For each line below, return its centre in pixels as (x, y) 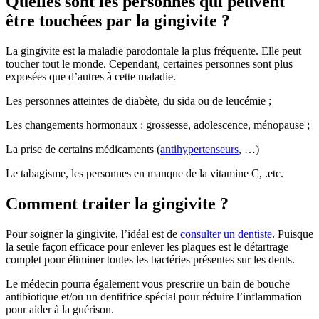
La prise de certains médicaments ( (83, 149)
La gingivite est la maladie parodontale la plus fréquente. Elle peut (153, 51)
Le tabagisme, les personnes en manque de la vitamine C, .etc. (145, 173)
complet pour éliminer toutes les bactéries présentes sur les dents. (150, 259)
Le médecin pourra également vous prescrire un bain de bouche (148, 283)
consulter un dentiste (226, 234)
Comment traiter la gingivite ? (117, 203)
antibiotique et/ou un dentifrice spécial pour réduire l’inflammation (154, 296)
